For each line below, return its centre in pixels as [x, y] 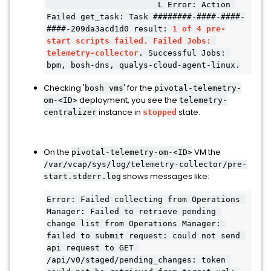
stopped [160, 112]
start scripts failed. [97, 41]
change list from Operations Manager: [134, 224]
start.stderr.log [82, 176]
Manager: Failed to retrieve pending [131, 211]
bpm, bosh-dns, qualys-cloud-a [117, 65]
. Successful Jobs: [182, 53]
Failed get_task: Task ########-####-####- [146, 17]
